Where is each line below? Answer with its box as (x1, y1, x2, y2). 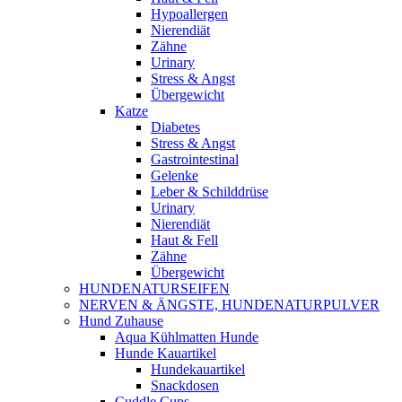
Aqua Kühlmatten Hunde (115, 329, 258, 345)
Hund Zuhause (79, 313, 163, 328)
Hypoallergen (151, 6, 228, 22)
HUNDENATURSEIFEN (79, 281, 230, 296)
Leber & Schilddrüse (151, 184, 268, 199)
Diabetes (151, 119, 200, 135)
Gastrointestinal (151, 152, 239, 167)
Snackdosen (151, 378, 219, 393)
